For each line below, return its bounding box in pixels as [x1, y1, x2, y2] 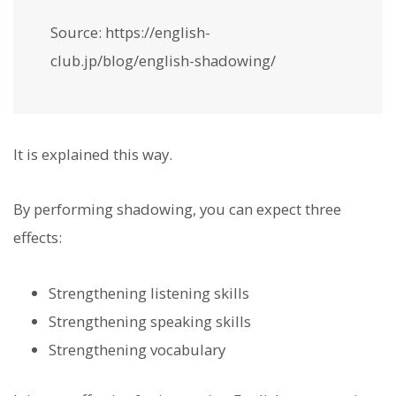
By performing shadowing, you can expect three [13, 199, 341, 220]
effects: [13, 227, 62, 248]
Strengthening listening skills [49, 282, 249, 303]
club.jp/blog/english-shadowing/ [50, 49, 276, 71]
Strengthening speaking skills [49, 310, 251, 331]
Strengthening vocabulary [49, 339, 225, 360]
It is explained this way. [13, 144, 172, 165]
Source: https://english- [50, 21, 210, 42]
